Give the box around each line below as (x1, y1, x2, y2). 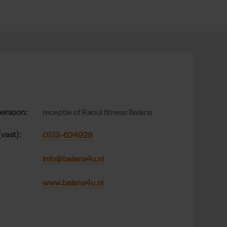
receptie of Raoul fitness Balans (43, 109, 153, 118)
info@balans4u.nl (43, 156, 104, 164)
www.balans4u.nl (43, 179, 104, 188)
